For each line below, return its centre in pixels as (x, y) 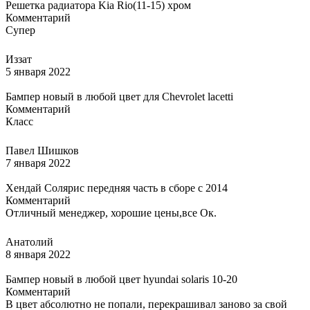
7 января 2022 (38, 163)
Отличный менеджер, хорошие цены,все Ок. (111, 212)
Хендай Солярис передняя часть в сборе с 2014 (117, 188)
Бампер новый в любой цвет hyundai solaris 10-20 (121, 279)
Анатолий (29, 241)
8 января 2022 (38, 254)
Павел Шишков (42, 150)
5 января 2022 (38, 71)
